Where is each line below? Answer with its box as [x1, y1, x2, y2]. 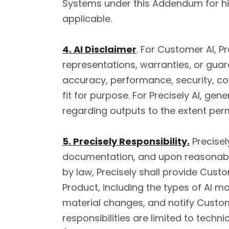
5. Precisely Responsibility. [62, 135, 190, 148]
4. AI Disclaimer [62, 43, 136, 56]
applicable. [62, 12, 112, 25]
